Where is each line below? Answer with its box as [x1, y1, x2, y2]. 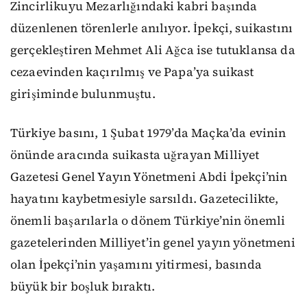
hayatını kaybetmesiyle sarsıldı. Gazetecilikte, [10, 190, 279, 207]
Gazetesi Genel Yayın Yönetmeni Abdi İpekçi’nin [10, 168, 288, 185]
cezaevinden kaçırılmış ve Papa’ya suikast [10, 64, 254, 80]
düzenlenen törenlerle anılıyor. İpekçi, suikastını [10, 20, 293, 36]
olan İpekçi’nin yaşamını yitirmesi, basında [10, 256, 262, 273]
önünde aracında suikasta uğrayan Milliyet [10, 146, 260, 163]
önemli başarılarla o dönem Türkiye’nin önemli [10, 212, 286, 229]
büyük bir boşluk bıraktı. [10, 278, 156, 295]
